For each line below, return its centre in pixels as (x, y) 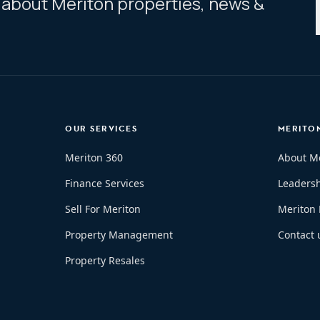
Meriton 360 (94, 157)
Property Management (119, 235)
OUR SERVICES (101, 129)
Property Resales (105, 260)
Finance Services (105, 183)
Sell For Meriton (103, 209)
